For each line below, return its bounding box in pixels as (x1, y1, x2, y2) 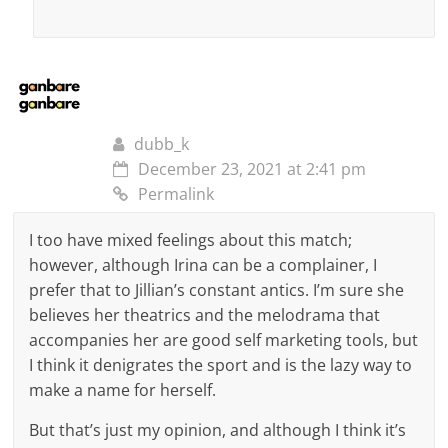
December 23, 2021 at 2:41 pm (138, 157, 367, 180)
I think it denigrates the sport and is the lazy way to (29, 353, 413, 376)
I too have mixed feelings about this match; (29, 228, 353, 251)
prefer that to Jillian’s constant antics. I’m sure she (29, 278, 405, 301)
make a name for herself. (29, 378, 217, 401)
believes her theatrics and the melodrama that (29, 303, 381, 326)
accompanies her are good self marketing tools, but (29, 328, 419, 351)
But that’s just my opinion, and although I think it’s (29, 418, 407, 441)
